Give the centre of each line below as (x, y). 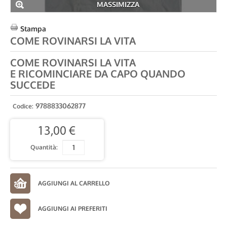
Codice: (23, 106)
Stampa (33, 29)
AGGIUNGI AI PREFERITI (73, 209)
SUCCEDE (33, 85)
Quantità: (44, 147)
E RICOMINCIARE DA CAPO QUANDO (98, 73)
